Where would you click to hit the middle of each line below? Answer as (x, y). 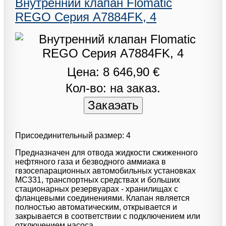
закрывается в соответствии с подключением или (108, 216)
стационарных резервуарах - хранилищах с (97, 189)
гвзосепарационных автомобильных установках (105, 171)
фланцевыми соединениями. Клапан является (102, 198)
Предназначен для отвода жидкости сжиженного (106, 152)
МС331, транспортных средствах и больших (98, 180)
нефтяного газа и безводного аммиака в (91, 161)
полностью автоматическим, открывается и (96, 207)
